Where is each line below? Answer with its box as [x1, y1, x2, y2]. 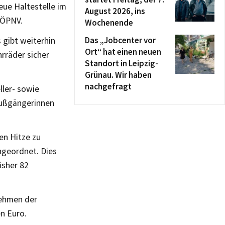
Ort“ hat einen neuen [85, 46, 161, 57]
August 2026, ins [85, 6, 145, 17]
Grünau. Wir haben [85, 69, 152, 80]
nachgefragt [85, 81, 132, 92]
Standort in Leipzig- [85, 58, 158, 69]
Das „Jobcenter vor [85, 35, 156, 46]
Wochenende [85, 17, 133, 28]
